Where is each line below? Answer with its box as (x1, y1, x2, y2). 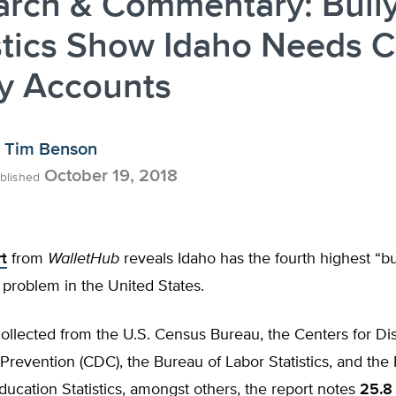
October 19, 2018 (40, 167, 178, 185)
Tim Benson (4, 141, 97, 158)
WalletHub (48, 251, 124, 267)
